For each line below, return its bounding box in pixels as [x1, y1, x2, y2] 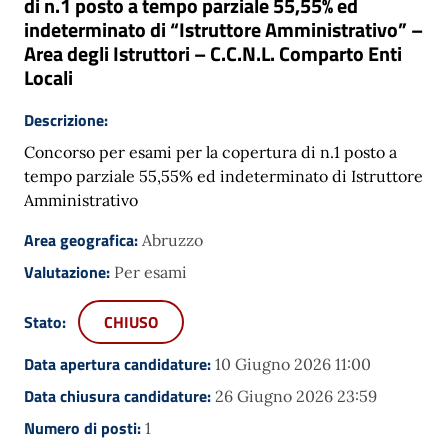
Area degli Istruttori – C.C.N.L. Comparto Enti [24, 37, 402, 69]
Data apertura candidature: [24, 351, 215, 376]
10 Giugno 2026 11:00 [215, 353, 371, 374]
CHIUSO [104, 309, 158, 334]
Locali [24, 61, 73, 93]
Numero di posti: [24, 415, 145, 440]
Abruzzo [142, 229, 203, 250]
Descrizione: [24, 107, 108, 132]
